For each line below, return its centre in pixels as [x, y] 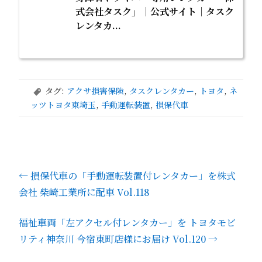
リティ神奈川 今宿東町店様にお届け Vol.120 [113, 239]
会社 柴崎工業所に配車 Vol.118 [84, 192]
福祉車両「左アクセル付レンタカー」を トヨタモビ [127, 223]
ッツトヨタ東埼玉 [63, 105]
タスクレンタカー [162, 91]
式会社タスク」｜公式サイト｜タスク [155, 12]
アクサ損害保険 [95, 91]
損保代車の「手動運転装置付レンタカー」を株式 [132, 176]
